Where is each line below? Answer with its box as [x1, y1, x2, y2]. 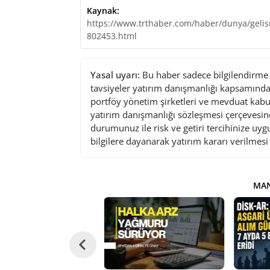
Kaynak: [86, 4, 119, 16]
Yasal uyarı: [90, 68, 140, 81]
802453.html [86, 30, 137, 42]
